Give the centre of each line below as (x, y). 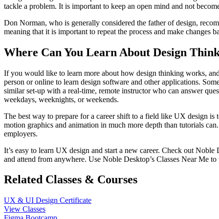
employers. (21, 133)
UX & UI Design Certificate (48, 200)
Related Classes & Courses (71, 180)
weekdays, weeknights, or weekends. (61, 99)
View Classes (25, 209)
